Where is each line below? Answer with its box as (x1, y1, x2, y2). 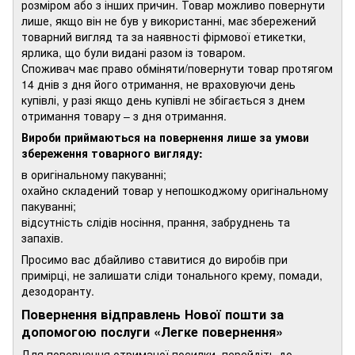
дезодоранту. (21, 282, 94, 299)
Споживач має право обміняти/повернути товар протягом (21, 59, 333, 76)
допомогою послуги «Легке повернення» (21, 323, 283, 342)
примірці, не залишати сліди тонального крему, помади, (21, 266, 323, 283)
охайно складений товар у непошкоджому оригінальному (21, 181, 328, 198)
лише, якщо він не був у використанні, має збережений (21, 12, 316, 29)
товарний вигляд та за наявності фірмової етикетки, (21, 28, 306, 44)
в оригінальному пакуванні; (21, 166, 166, 182)
